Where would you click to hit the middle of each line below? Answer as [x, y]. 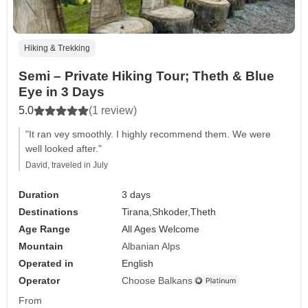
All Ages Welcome [161, 229]
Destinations [48, 211]
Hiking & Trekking [57, 48]
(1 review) [113, 110]
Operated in [46, 263]
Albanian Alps [151, 246]
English [138, 263]
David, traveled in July [67, 165]
